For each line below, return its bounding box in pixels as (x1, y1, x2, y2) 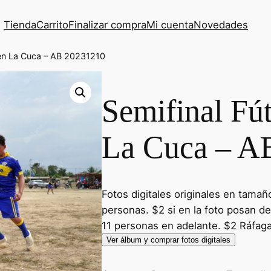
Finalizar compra (68, 18, 146, 31)
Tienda (4, 18, 36, 31)
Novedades (194, 18, 248, 31)
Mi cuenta (146, 18, 194, 31)
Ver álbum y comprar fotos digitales (106, 235, 230, 245)
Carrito (36, 18, 68, 31)
